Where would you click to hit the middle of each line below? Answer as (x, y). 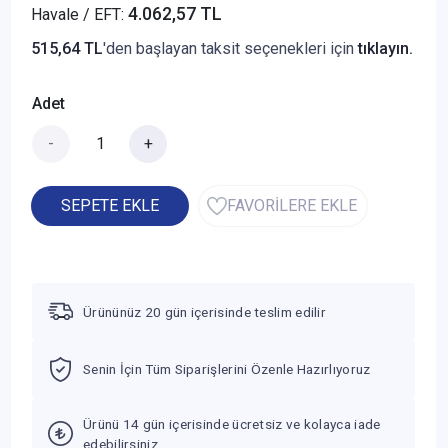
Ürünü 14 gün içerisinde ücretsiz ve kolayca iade (232, 423)
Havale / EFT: (79, 14)
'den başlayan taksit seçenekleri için (230, 48)
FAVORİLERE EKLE (292, 205)
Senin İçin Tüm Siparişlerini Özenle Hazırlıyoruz (227, 368)
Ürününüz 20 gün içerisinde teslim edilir (204, 311)
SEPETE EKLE (110, 205)
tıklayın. (385, 48)
